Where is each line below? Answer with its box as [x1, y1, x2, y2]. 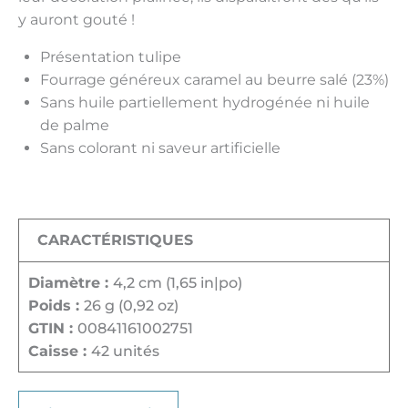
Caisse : [28, 342, 91, 360]
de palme [40, 116, 109, 134]
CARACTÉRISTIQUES [37, 230, 193, 249]
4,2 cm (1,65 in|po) [113, 273, 242, 291]
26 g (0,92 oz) [84, 296, 178, 314]
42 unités [91, 342, 159, 360]
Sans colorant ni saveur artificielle [40, 138, 280, 157]
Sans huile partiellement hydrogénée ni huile [40, 93, 370, 111]
